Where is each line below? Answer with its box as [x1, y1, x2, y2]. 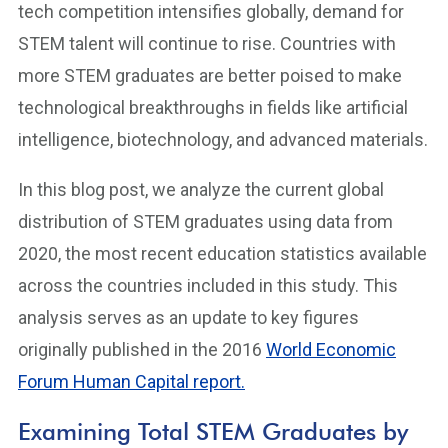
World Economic [266, 339, 396, 360]
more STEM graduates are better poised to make [18, 65, 402, 86]
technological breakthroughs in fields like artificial [18, 97, 408, 118]
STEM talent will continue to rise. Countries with [18, 33, 396, 54]
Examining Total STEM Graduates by [18, 417, 408, 446]
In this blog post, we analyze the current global [18, 179, 384, 200]
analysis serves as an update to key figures [18, 307, 359, 328]
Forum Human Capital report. [18, 371, 245, 392]
